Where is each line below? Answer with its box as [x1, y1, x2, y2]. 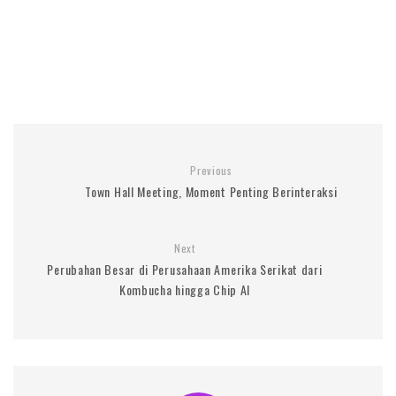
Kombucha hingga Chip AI [118, 279, 251, 299]
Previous [190, 162, 232, 178]
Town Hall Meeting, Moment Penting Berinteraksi [85, 181, 338, 201]
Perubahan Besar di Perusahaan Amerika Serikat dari [47, 259, 323, 278]
